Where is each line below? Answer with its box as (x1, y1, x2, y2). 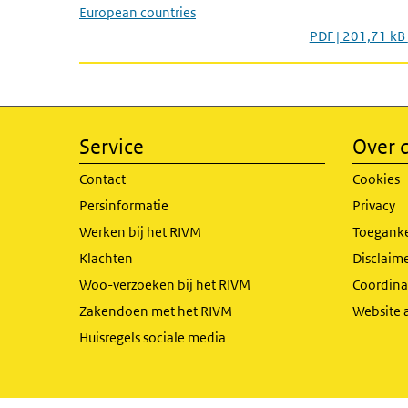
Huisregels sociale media (79, 329, 226, 346)
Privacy (352, 197, 395, 214)
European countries (79, 4, 196, 21)
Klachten (79, 250, 133, 267)
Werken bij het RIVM (79, 223, 201, 240)
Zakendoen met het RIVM (79, 302, 232, 320)
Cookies (352, 170, 400, 188)
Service (79, 135, 144, 158)
